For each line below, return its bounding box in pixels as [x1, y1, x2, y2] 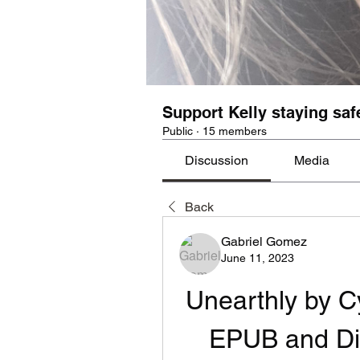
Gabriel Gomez [221, 234, 307, 249]
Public [162, 125, 193, 137]
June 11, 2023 [221, 252, 294, 264]
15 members [202, 125, 267, 137]
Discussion [185, 153, 249, 168]
